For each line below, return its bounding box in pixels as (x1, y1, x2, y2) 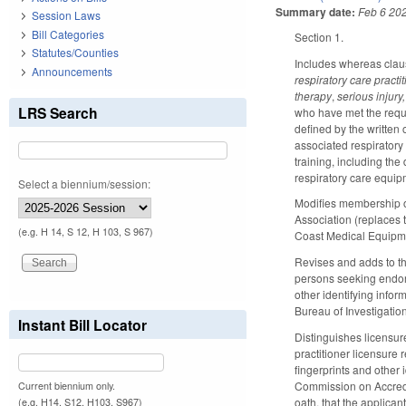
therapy (295, 87, 333, 103)
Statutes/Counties (32, 44, 119, 61)
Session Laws (32, 7, 101, 24)
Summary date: (275, 3, 356, 20)
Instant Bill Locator (18, 314, 147, 335)
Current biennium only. (18, 378, 115, 392)
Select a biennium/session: (18, 175, 150, 191)
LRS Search (18, 101, 98, 123)
